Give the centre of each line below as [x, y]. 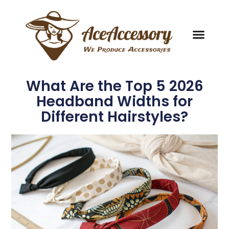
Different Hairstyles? [114, 117]
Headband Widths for [114, 101]
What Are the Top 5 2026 [114, 86]
